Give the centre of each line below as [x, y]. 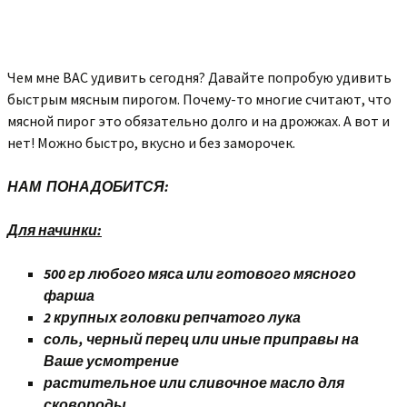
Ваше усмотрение [111, 361]
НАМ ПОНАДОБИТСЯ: [88, 186]
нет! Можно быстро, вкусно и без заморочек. [151, 143]
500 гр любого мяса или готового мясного [200, 273]
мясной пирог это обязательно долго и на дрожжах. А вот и [199, 121]
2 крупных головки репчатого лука [172, 317]
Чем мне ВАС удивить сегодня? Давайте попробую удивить [199, 77]
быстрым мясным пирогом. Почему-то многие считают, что [199, 99]
